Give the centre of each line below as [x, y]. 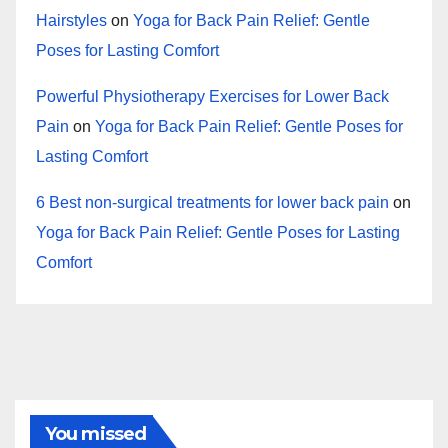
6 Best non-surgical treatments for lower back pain [212, 203]
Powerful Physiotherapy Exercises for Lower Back [212, 97]
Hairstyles [71, 21]
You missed [95, 434]
